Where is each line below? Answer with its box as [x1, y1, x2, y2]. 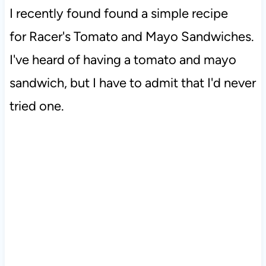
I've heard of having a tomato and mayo [9, 52, 236, 68]
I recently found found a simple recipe [9, 5, 228, 22]
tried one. [9, 98, 64, 115]
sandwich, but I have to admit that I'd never [9, 75, 256, 91]
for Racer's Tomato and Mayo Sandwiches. [9, 28, 254, 45]
